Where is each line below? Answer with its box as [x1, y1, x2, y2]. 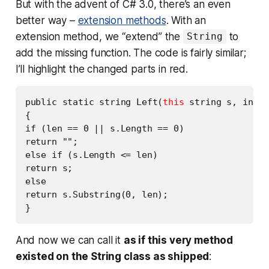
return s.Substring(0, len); [25, 189, 169, 200]
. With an [166, 14, 207, 26]
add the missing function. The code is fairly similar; [15, 46, 246, 59]
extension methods [77, 14, 166, 26]
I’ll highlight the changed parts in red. [15, 62, 188, 75]
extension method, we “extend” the [15, 30, 183, 43]
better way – [15, 14, 78, 26]
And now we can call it [15, 234, 124, 246]
